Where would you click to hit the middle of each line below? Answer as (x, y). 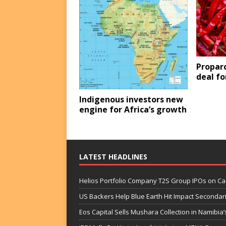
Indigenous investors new (131, 100)
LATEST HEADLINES (113, 157)
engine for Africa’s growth (133, 110)
